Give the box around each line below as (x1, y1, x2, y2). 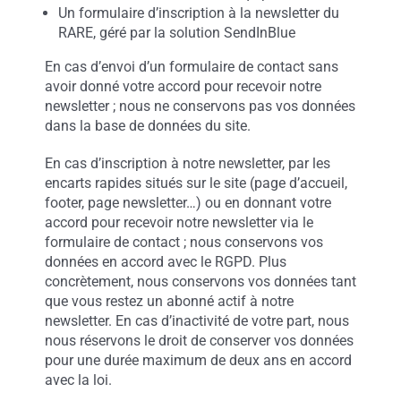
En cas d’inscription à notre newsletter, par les (44, 155, 330, 172)
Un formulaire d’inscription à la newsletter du (57, 4, 339, 21)
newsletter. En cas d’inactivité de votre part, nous (44, 312, 349, 329)
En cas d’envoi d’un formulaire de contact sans (44, 58, 338, 75)
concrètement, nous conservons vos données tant (44, 273, 356, 290)
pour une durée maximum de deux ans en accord (44, 352, 352, 369)
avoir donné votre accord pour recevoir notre (44, 78, 321, 95)
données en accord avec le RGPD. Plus (44, 253, 286, 270)
